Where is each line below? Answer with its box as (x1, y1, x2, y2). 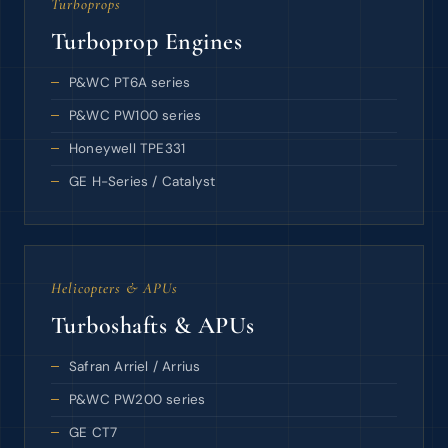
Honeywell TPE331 (69, 140, 186, 157)
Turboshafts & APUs (51, 311, 255, 340)
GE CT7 (69, 424, 118, 441)
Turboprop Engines (51, 27, 243, 56)
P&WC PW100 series (69, 107, 202, 124)
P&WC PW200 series (69, 391, 206, 408)
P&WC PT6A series (69, 74, 191, 91)
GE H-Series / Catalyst (69, 173, 216, 190)
